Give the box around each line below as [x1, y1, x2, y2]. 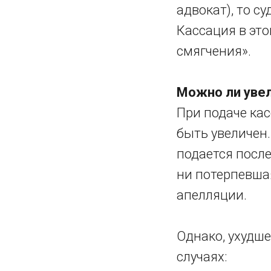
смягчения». [177, 44, 251, 59]
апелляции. [177, 188, 247, 203]
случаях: [177, 249, 227, 264]
